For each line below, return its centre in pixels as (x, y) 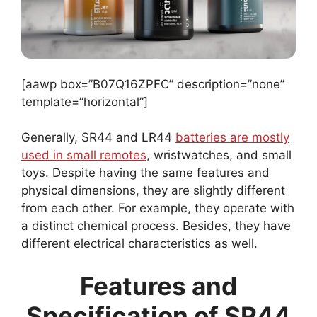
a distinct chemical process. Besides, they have (156, 226)
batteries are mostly (232, 138)
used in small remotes (84, 155)
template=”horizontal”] (85, 102)
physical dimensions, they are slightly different (153, 191)
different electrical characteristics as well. (139, 244)
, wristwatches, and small (219, 155)
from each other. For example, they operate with (158, 208)
